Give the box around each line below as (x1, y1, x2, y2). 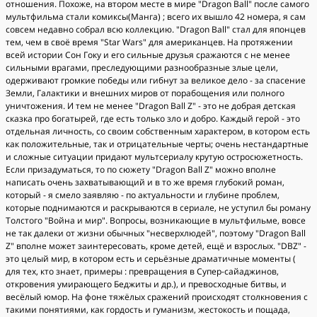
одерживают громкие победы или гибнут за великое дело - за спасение (6, 74, 306, 86)
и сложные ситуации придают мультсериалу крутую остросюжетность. (6, 151, 303, 163)
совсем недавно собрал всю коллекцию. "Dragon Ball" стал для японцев (6, 23, 306, 35)
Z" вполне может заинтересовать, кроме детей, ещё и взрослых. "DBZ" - (6, 240, 306, 252)
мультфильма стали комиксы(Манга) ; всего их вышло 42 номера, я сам (6, 11, 306, 23)
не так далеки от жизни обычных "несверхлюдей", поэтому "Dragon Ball (6, 227, 306, 239)
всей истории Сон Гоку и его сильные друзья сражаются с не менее (6, 49, 290, 61)
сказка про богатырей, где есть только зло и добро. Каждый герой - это (6, 113, 300, 125)
